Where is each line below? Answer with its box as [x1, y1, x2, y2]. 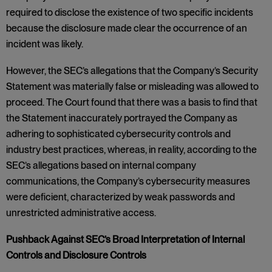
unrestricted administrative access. [6, 207, 156, 219]
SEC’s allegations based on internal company [6, 160, 196, 171]
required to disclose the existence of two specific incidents [6, 7, 253, 18]
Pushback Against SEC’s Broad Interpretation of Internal [6, 234, 245, 245]
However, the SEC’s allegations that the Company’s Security [6, 65, 258, 76]
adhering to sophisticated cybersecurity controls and [6, 128, 231, 140]
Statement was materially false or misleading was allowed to [6, 81, 259, 92]
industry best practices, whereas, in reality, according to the [6, 144, 257, 155]
